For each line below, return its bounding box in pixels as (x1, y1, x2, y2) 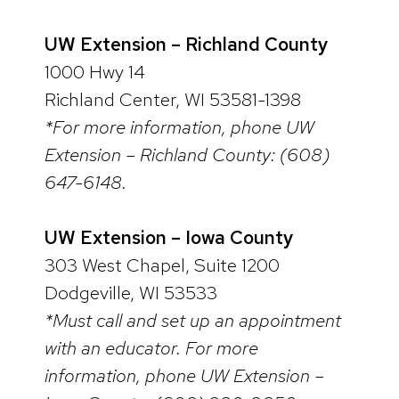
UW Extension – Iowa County (45, 225, 293, 250)
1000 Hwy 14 (45, 59, 145, 84)
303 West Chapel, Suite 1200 (45, 253, 280, 278)
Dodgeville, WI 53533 (45, 281, 217, 305)
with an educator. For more (45, 336, 258, 361)
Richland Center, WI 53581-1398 (45, 86, 301, 111)
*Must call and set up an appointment (45, 308, 341, 333)
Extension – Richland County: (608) (45, 142, 330, 167)
